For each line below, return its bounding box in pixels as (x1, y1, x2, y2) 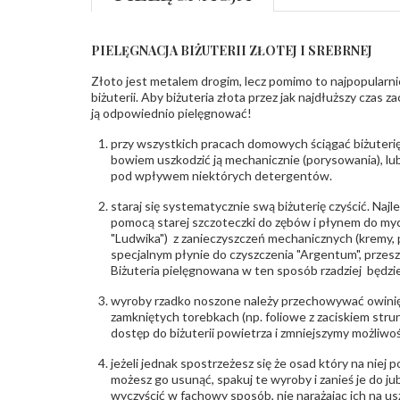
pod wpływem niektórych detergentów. (111, 167, 332, 183)
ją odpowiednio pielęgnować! (91, 104, 252, 121)
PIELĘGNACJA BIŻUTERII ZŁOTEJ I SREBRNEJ (91, 41, 372, 59)
